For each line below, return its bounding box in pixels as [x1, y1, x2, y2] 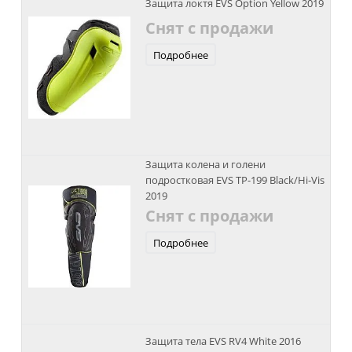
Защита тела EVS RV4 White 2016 [145, 333, 301, 348]
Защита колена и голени [145, 157, 266, 171]
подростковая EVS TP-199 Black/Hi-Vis [145, 173, 324, 187]
